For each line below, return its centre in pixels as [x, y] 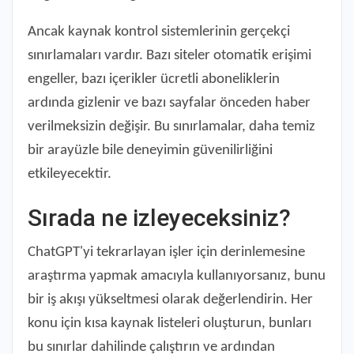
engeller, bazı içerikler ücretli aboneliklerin [154, 79]
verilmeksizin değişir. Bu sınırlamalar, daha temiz [171, 126]
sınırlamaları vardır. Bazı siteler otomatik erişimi [169, 55]
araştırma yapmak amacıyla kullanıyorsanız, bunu [177, 276]
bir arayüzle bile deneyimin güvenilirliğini [150, 150]
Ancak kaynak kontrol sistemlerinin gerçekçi [159, 32]
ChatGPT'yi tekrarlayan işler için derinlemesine [166, 252]
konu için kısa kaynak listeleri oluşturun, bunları [169, 323]
